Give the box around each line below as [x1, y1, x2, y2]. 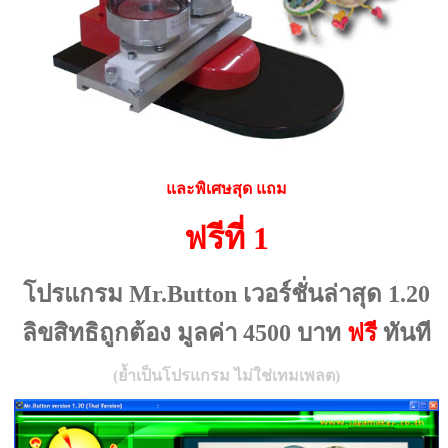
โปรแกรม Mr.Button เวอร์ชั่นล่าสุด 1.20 [23, 281, 431, 308]
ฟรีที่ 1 [184, 220, 270, 257]
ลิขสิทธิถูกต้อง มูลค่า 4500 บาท [22, 320, 348, 347]
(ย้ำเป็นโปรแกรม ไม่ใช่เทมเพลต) [113, 367, 341, 385]
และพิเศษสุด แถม [166, 180, 288, 198]
